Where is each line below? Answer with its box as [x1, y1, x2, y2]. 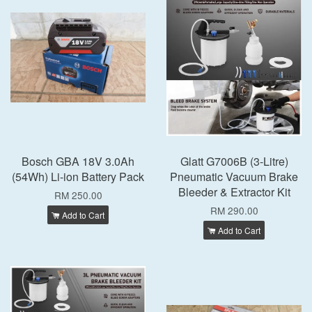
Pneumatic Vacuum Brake [170, 169, 298, 185]
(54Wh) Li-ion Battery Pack [12, 169, 144, 185]
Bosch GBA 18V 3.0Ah [22, 153, 134, 169]
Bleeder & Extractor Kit [178, 184, 290, 200]
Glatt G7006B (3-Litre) [180, 153, 288, 169]
